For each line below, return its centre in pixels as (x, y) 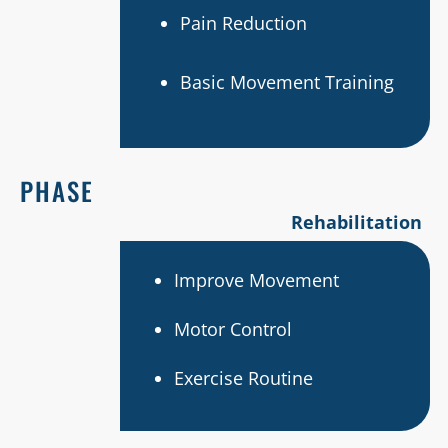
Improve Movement (256, 280)
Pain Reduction (243, 23)
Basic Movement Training (286, 82)
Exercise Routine (243, 378)
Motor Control (232, 329)
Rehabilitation (356, 222)
